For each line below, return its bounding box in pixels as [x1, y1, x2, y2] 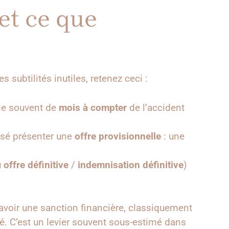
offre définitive [4, 158, 68, 171]
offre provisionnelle [75, 130, 161, 142]
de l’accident [127, 101, 185, 113]
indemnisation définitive [78, 158, 184, 171]
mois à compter [59, 101, 127, 113]
